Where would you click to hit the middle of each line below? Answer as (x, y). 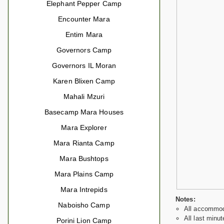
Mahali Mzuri (84, 96)
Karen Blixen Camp (84, 81)
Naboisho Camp (84, 205)
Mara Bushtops (84, 158)
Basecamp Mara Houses (84, 112)
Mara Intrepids (84, 189)
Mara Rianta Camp (84, 143)
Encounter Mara (84, 19)
